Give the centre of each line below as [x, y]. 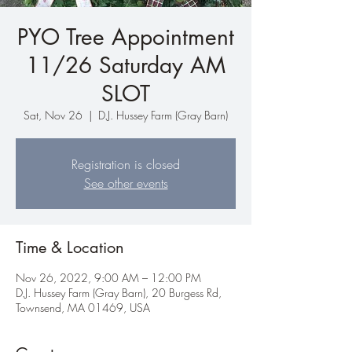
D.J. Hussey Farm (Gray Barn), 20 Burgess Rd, [119, 293]
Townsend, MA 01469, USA [83, 308]
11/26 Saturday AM [126, 65]
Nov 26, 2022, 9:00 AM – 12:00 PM [108, 278]
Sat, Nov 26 [53, 115]
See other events [126, 183]
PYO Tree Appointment [126, 37]
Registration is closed [126, 164]
